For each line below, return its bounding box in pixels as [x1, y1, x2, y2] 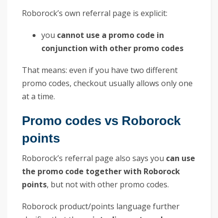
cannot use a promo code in [57, 29, 164, 40]
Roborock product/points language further [22, 200, 180, 212]
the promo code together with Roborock [22, 165, 180, 177]
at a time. [22, 91, 55, 102]
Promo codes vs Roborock [22, 113, 181, 127]
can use [166, 152, 195, 163]
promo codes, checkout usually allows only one [22, 77, 193, 89]
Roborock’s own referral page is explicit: [22, 7, 167, 18]
